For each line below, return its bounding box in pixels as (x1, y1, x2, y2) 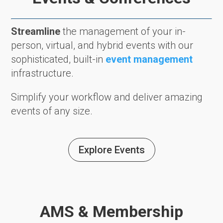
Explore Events (78, 144, 145, 156)
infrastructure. (11, 67, 74, 80)
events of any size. (11, 105, 93, 117)
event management (106, 53, 193, 66)
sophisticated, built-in (11, 53, 106, 66)
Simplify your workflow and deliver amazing (11, 91, 203, 104)
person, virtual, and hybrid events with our (11, 39, 194, 52)
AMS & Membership (40, 202, 183, 222)
